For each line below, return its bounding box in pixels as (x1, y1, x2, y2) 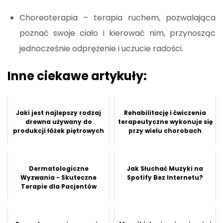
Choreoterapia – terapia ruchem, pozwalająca (19, 11, 216, 23)
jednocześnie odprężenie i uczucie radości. (19, 42, 183, 54)
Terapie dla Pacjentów (20, 182, 97, 191)
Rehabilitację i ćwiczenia (124, 108, 206, 117)
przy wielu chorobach (128, 126, 202, 135)
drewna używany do (25, 117, 92, 126)
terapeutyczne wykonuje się (117, 117, 213, 126)
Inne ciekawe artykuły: (7, 67, 147, 84)
